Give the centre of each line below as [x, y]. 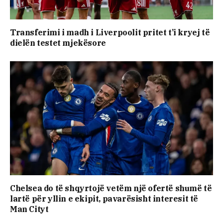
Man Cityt [29, 209]
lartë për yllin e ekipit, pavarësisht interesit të [104, 199]
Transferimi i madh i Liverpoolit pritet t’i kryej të [110, 32]
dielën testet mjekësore [58, 43]
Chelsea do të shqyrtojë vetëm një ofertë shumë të [111, 188]
